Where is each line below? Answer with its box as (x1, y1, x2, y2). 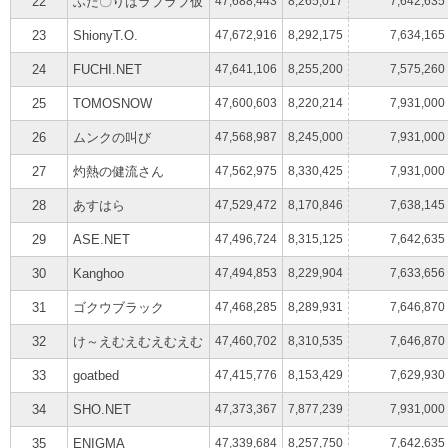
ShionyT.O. (72, 27, 138, 43)
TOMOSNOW (72, 95, 152, 111)
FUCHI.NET (72, 61, 142, 77)
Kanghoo (72, 265, 124, 281)
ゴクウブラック (72, 299, 164, 315)
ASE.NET (72, 231, 130, 247)
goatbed (72, 367, 119, 383)
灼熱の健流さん (72, 163, 164, 179)
